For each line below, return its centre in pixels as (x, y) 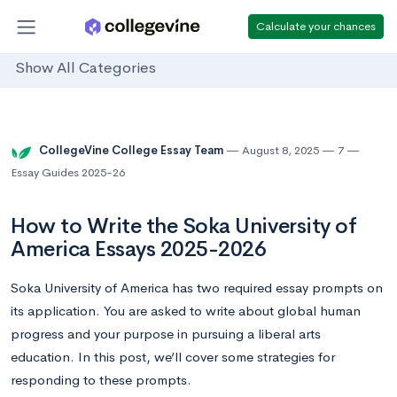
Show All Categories (86, 68)
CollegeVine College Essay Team (132, 151)
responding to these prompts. (101, 380)
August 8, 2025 (280, 151)
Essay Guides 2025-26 (68, 172)
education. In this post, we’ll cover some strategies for (173, 357)
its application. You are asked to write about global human (186, 311)
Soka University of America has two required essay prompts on (197, 288)
